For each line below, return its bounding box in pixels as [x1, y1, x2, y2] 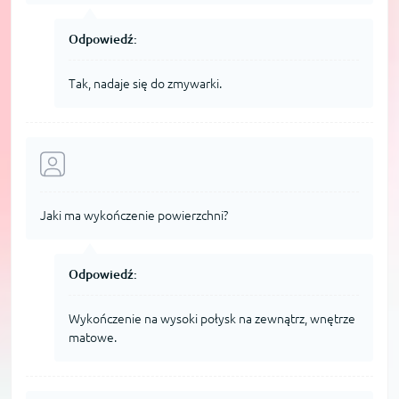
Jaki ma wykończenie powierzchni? [40, 208, 228, 223]
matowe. [69, 330, 117, 345]
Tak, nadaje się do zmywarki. [69, 76, 222, 91]
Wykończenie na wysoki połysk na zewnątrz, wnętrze [69, 311, 355, 326]
